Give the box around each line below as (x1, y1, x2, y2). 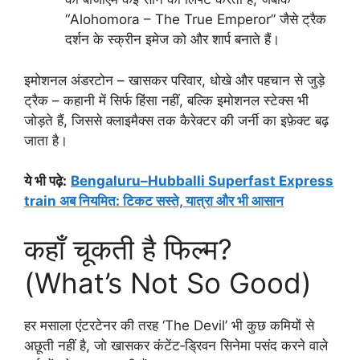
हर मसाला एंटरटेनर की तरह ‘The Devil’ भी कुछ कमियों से (24, 317, 314, 333)
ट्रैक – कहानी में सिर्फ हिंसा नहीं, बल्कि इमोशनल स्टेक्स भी (24, 92, 309, 108)
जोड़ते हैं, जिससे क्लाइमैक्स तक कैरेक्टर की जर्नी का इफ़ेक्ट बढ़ (24, 112, 329, 129)
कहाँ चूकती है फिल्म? (24, 231, 232, 266)
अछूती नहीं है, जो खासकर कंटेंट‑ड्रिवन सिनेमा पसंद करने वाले (24, 337, 328, 354)
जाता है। (24, 132, 67, 149)
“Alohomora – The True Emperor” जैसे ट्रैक (65, 11, 326, 28)
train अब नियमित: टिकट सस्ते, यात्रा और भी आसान (24, 193, 284, 210)
